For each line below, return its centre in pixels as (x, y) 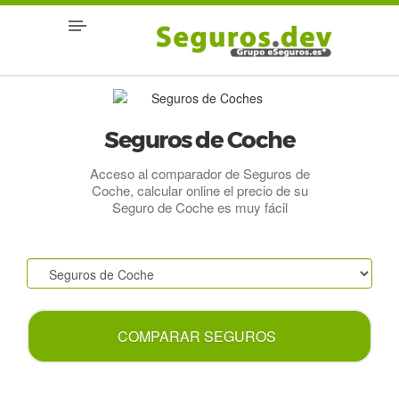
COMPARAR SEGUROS (196, 336)
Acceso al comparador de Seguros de (199, 173)
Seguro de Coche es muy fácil (199, 207)
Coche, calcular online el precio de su (199, 190)
